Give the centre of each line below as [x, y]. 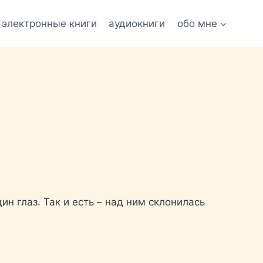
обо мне [197, 23]
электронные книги [50, 23]
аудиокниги [137, 23]
